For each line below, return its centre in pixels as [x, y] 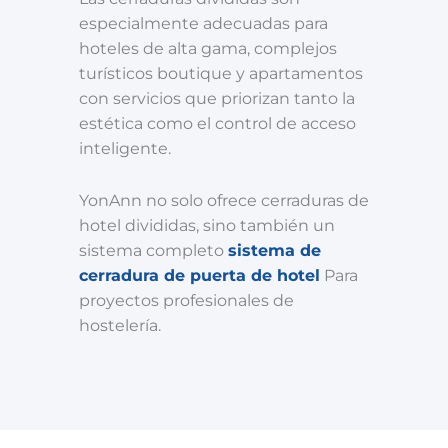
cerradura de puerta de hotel [199, 276]
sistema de [274, 251]
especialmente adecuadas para [203, 23]
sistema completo [153, 251]
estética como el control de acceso [217, 123]
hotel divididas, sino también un [207, 226]
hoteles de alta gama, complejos [208, 48]
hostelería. [120, 326]
